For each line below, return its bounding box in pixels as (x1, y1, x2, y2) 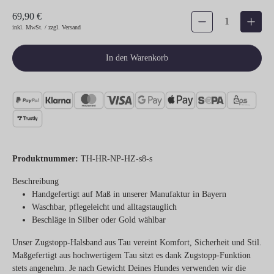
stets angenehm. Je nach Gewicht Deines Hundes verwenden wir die (12, 263, 246, 273)
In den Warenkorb (106, 53, 168, 62)
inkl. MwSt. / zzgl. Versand (12, 23, 81, 31)
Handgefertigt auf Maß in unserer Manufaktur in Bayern (32, 189, 226, 199)
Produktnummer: (12, 154, 81, 163)
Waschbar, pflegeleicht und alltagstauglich (32, 202, 177, 212)
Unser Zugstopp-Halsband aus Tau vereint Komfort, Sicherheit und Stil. (12, 237, 262, 247)
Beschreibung (12, 176, 59, 186)
